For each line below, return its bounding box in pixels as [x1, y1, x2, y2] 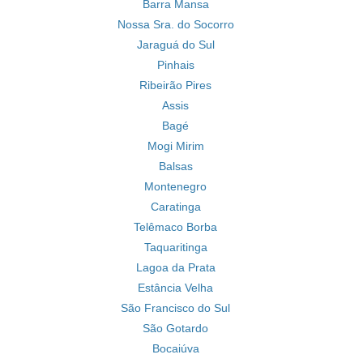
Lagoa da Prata [135, 261, 216, 274]
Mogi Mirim [147, 139, 204, 152]
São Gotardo [143, 322, 208, 335]
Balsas [158, 160, 193, 173]
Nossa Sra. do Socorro [117, 18, 234, 31]
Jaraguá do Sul [136, 38, 215, 51]
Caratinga [150, 200, 201, 213]
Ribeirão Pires [139, 79, 211, 92]
